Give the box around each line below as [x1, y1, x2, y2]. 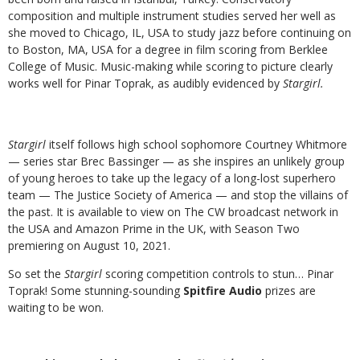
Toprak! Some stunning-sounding [8, 283, 183, 299]
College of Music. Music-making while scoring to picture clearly [8, 59, 333, 75]
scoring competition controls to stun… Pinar [105, 266, 333, 282]
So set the [8, 266, 64, 282]
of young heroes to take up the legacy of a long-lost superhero [8, 170, 336, 186]
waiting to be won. [8, 300, 107, 316]
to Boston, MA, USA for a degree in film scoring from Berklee [8, 42, 328, 58]
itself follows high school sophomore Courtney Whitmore [49, 137, 347, 153]
